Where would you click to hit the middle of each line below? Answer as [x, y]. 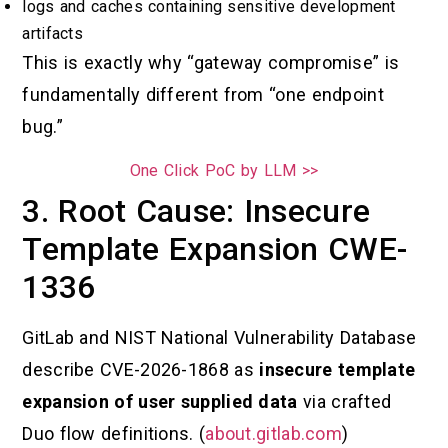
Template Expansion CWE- [215, 248]
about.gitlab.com [274, 433]
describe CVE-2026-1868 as [141, 369]
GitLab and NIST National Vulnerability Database [219, 337]
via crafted [344, 401]
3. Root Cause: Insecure [196, 210]
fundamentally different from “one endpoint [203, 94]
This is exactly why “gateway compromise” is [211, 62]
